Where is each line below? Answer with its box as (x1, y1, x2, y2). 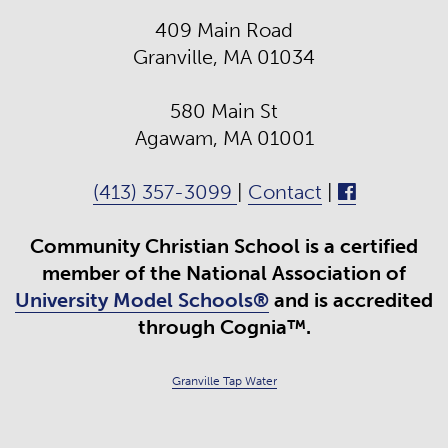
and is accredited (269, 287, 433, 312)
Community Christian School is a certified (30, 233, 418, 258)
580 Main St (170, 98, 278, 123)
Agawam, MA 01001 (134, 125, 314, 150)
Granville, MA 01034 (133, 44, 315, 69)
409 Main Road (155, 17, 293, 42)
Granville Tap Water (171, 373, 277, 388)
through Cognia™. (137, 314, 311, 339)
